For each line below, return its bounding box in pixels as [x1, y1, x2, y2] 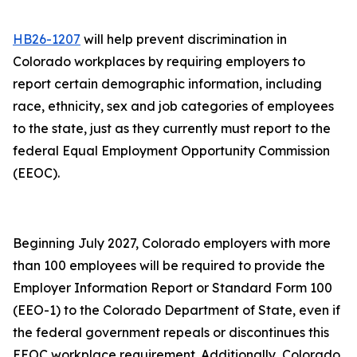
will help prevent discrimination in [80, 31, 287, 47]
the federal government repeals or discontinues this [13, 324, 329, 340]
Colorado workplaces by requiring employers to [13, 53, 305, 69]
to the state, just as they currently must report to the [13, 120, 331, 136]
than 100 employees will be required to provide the [13, 257, 325, 273]
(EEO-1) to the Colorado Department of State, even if [13, 302, 340, 318]
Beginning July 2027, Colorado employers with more [13, 235, 331, 251]
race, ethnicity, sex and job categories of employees [13, 98, 334, 114]
